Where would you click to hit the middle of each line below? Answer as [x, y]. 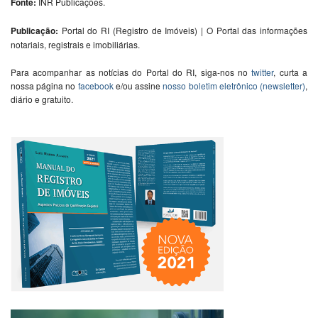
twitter [263, 72]
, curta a [291, 72]
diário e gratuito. [42, 99]
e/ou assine [138, 85]
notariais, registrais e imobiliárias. [75, 44]
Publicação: [34, 30]
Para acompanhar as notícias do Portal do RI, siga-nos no [131, 72]
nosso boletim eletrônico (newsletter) [234, 85]
